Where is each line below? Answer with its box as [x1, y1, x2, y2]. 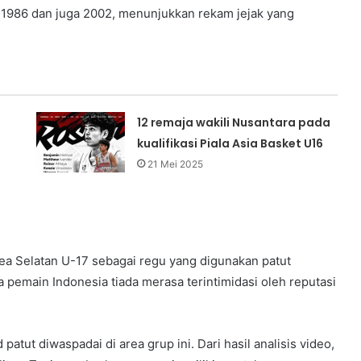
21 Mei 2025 [147, 158, 204, 171]
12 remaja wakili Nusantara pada [137, 114, 331, 131]
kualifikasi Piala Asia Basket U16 [137, 135, 324, 152]
